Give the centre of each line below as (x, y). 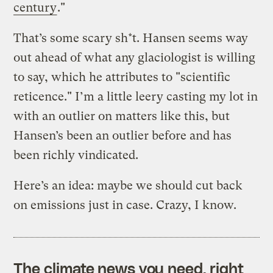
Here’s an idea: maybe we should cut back (128, 185)
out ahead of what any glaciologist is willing (135, 57)
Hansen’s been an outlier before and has (123, 135)
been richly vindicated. (76, 155)
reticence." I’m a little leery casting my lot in (136, 96)
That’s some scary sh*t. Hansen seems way (131, 38)
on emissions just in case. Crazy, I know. (125, 205)
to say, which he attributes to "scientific (122, 77)
